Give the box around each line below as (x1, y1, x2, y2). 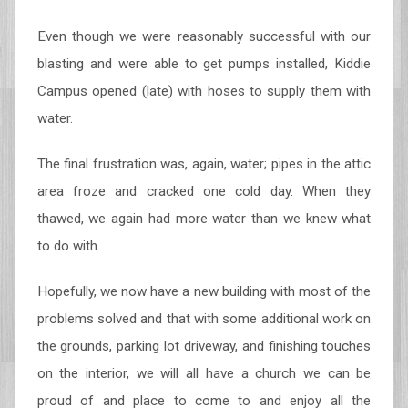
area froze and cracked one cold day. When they (36, 183, 372, 199)
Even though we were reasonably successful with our (36, 28, 372, 45)
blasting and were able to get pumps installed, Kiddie (36, 56, 372, 72)
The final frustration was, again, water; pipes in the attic (36, 156, 372, 172)
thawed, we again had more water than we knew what (36, 210, 372, 227)
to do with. (36, 238, 100, 254)
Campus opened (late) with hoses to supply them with (36, 83, 372, 99)
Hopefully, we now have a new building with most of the (36, 283, 372, 300)
